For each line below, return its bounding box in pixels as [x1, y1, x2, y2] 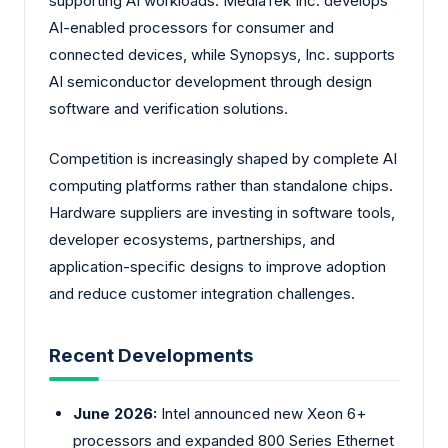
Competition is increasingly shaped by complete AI [49, 148, 397, 168]
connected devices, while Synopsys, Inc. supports [49, 45, 395, 65]
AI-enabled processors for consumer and [49, 18, 334, 38]
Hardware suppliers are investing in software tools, [49, 202, 395, 222]
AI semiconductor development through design [49, 72, 372, 92]
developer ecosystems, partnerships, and [49, 229, 335, 249]
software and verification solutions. [49, 99, 288, 119]
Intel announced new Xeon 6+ [157, 403, 366, 423]
